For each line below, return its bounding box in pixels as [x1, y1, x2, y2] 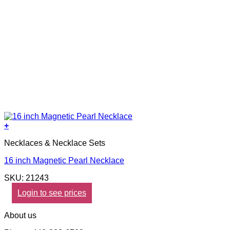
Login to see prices [17, 188, 86, 197]
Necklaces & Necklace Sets [4, 138, 105, 147]
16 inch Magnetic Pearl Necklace [4, 156, 124, 165]
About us [4, 210, 36, 220]
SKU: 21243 [4, 173, 49, 182]
